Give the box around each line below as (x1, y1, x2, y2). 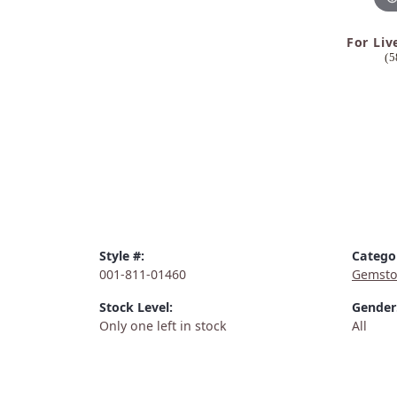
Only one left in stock (99, 317, 227, 335)
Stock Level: (99, 299, 173, 316)
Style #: (99, 247, 144, 265)
